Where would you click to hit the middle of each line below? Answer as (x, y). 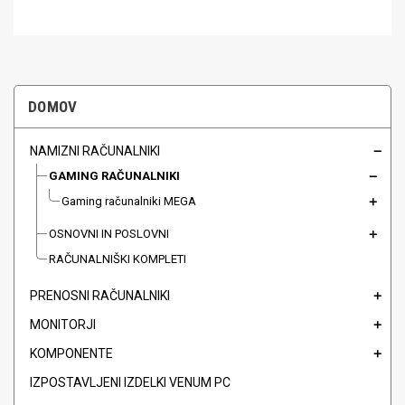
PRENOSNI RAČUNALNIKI (100, 296)
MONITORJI (63, 325)
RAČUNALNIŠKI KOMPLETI (118, 259)
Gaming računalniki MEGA (129, 202)
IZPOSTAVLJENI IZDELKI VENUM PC (130, 383)
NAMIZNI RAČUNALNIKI (95, 151)
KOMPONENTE (71, 354)
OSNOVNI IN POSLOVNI (109, 234)
